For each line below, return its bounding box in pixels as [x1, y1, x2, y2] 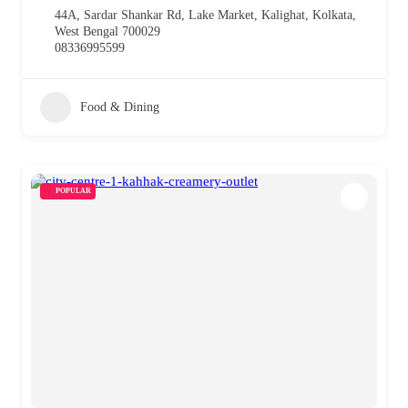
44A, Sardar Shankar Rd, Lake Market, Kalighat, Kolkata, [55, 7, 356, 22]
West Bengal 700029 [55, 24, 160, 38]
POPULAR [56, 186, 91, 195]
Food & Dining [80, 99, 159, 114]
